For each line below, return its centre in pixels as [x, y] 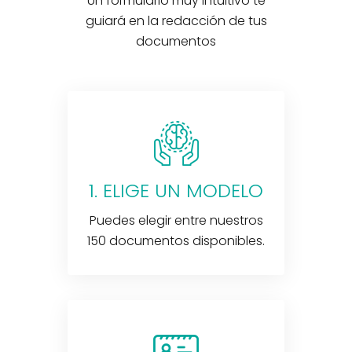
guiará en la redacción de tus [176, 21]
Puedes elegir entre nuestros [176, 220]
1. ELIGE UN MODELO [176, 191]
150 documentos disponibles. [176, 241]
